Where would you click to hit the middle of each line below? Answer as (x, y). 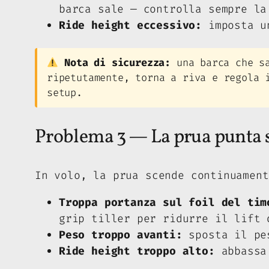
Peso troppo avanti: (121, 234)
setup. (65, 92)
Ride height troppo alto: (137, 251)
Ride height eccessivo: (131, 25)
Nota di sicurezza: (118, 62)
